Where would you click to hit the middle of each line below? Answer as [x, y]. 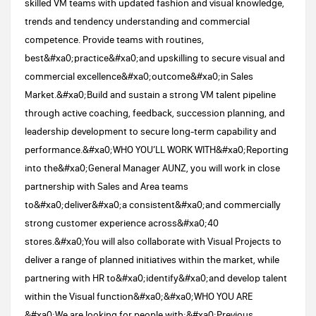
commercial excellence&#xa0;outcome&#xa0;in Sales [139, 76]
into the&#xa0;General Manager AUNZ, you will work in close [152, 168]
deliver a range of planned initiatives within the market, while [152, 260]
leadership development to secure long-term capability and [151, 131]
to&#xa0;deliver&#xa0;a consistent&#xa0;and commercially [153, 205]
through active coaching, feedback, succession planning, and [155, 113]
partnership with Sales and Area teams [107, 186]
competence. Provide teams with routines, [114, 39]
